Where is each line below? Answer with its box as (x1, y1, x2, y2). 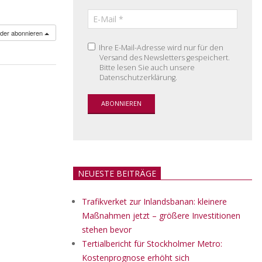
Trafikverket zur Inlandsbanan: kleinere (82, 196, 227, 207)
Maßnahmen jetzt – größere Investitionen (82, 210, 240, 221)
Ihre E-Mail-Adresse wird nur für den (97, 43, 223, 53)
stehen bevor (82, 224, 132, 235)
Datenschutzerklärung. (99, 73, 177, 82)
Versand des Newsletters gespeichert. (99, 53, 230, 63)
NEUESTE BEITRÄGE (78, 168, 156, 179)
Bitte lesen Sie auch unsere (99, 63, 195, 73)
